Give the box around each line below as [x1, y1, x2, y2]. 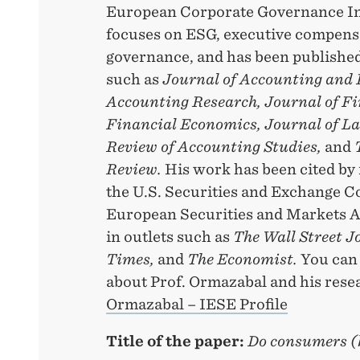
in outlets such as [106, 228, 233, 246]
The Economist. [187, 251, 301, 268]
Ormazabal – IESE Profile [106, 296, 288, 313]
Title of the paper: [106, 333, 244, 350]
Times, [106, 251, 154, 268]
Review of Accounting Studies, [106, 138, 321, 156]
